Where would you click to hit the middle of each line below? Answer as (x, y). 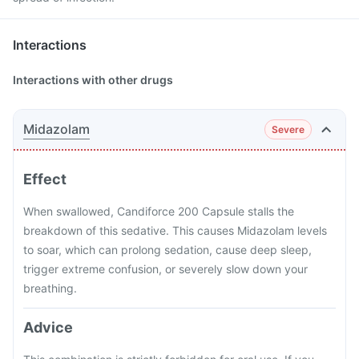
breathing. (50, 288)
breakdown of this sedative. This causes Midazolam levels (175, 230)
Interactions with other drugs (93, 80)
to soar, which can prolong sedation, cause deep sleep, (167, 249)
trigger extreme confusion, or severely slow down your (165, 268)
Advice (48, 327)
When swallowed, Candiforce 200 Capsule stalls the (159, 211)
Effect (45, 179)
